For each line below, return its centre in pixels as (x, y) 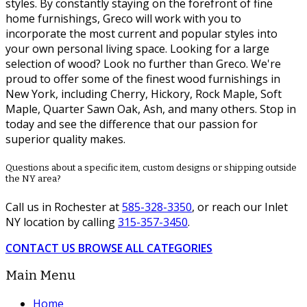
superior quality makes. (65, 139)
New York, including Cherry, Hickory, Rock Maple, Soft (144, 94)
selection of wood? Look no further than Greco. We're (143, 64)
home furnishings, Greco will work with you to (123, 19)
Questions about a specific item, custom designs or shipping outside (151, 168)
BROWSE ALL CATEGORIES (145, 248)
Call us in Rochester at (64, 207)
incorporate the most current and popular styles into (142, 34)
